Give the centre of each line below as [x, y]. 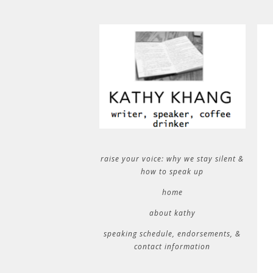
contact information [172, 246]
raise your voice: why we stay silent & [172, 159]
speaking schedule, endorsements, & [172, 234]
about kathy [172, 213]
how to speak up [172, 172]
